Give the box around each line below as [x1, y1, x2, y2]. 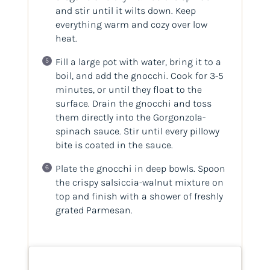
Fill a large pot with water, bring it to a [55, 56, 221, 68]
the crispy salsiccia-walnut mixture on [55, 177, 224, 189]
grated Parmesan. [55, 204, 133, 216]
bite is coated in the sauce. [55, 139, 173, 151]
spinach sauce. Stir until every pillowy [55, 125, 219, 137]
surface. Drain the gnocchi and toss [55, 98, 212, 110]
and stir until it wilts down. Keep [55, 5, 196, 17]
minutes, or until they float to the [55, 84, 202, 96]
